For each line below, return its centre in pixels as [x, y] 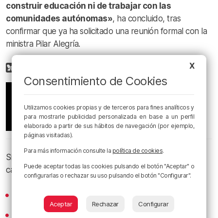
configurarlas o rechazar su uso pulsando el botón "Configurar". [108, 175]
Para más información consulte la [68, 151]
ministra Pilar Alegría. [43, 44]
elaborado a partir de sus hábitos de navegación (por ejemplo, [109, 126]
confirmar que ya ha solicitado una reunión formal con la [106, 31]
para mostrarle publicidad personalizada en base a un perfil [109, 117]
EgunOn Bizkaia [77, 157]
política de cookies [137, 151]
